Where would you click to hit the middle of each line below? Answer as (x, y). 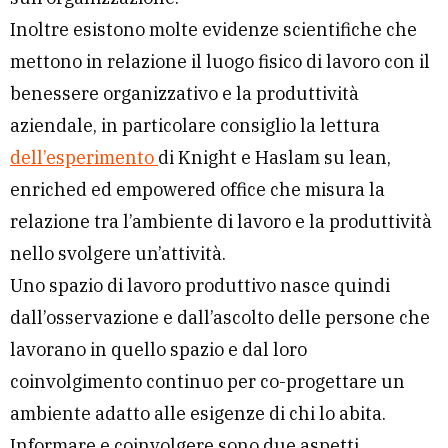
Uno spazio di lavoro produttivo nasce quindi (200, 286)
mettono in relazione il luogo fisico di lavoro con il (220, 62)
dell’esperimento (84, 158)
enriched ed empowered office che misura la (197, 190)
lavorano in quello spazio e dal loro (158, 350)
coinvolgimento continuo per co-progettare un (207, 382)
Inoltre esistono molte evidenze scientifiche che (213, 30)
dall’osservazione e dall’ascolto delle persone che (220, 318)
